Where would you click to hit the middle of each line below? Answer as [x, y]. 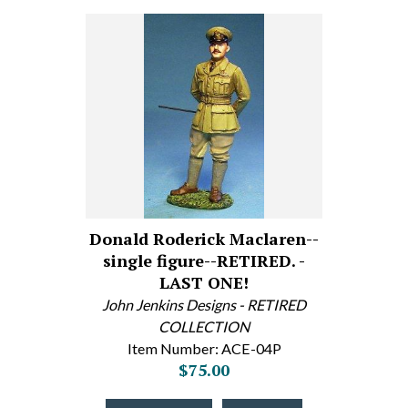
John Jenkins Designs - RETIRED [204, 305]
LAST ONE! [204, 282]
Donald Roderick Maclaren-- [204, 239]
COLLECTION [204, 326]
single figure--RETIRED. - [204, 260]
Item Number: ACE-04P [204, 348]
